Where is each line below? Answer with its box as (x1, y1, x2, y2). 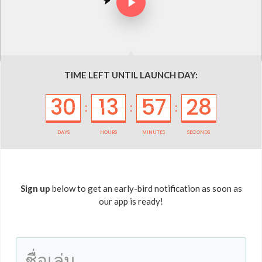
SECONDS (187, 129, 211, 136)
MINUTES (142, 129, 166, 136)
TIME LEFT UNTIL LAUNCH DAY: (64, 69, 198, 80)
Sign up (20, 183, 50, 194)
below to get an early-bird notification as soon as (50, 183, 242, 194)
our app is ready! (99, 196, 163, 207)
